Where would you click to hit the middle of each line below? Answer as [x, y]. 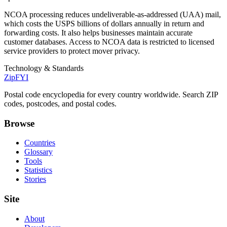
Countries [40, 143]
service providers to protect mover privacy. [72, 51]
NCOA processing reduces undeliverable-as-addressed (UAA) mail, [112, 14]
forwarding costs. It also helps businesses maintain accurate [98, 32]
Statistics [38, 170]
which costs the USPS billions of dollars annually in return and [104, 23]
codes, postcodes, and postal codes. [60, 103]
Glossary [39, 152]
